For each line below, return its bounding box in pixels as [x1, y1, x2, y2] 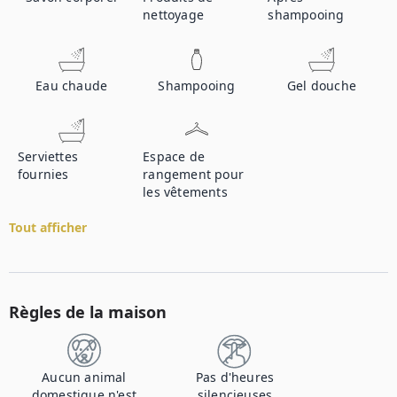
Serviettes [18, 148, 78, 165]
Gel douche [287, 77, 357, 94]
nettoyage [143, 6, 205, 23]
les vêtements [143, 183, 228, 200]
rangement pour [143, 166, 245, 183]
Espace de [143, 148, 206, 165]
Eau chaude [35, 77, 108, 94]
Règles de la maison [9, 301, 167, 323]
